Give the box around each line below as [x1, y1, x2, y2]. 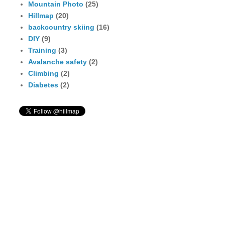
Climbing [28, 69, 59, 78]
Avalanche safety [28, 58, 87, 66]
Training [28, 46, 56, 55]
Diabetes [28, 81, 58, 89]
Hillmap [28, 12, 54, 20]
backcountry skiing [28, 23, 94, 32]
